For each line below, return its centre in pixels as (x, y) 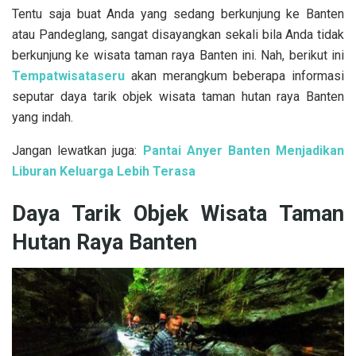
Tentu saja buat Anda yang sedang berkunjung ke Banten (178, 14)
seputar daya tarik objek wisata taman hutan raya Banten (178, 96)
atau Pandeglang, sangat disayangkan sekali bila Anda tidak (178, 34)
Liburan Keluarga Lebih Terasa (104, 171)
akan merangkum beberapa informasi (234, 75)
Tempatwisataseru (68, 75)
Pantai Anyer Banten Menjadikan (243, 150)
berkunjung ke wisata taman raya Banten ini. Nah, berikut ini (178, 55)
